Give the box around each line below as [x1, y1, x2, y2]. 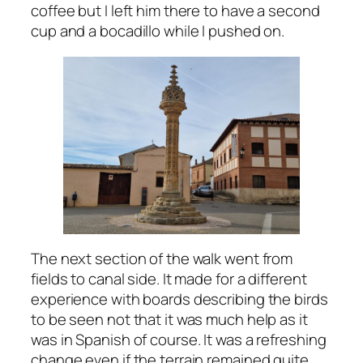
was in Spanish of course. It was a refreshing [31, 329, 327, 351]
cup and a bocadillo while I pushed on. [31, 20, 285, 42]
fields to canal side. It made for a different [31, 268, 307, 290]
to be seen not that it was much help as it [31, 309, 308, 331]
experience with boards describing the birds [31, 288, 328, 310]
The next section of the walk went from [31, 248, 293, 270]
